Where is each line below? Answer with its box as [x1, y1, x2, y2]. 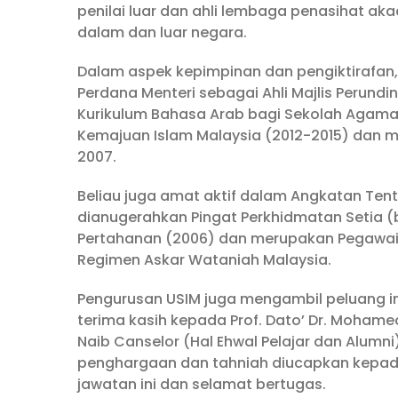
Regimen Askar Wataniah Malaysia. [77, 250, 331, 271]
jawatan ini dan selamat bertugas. [77, 374, 326, 395]
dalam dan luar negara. [77, 22, 247, 44]
